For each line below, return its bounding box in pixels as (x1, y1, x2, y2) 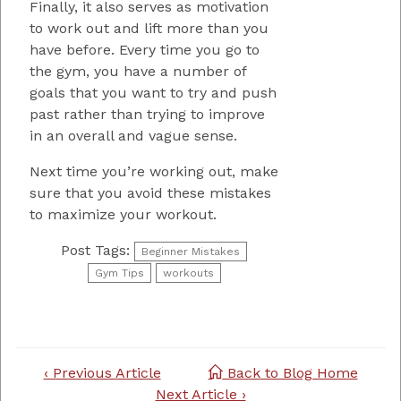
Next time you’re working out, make (30, 162, 278, 180)
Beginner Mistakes (141, 244, 241, 258)
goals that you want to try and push (30, 83, 277, 101)
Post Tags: (61, 241, 131, 259)
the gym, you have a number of (30, 62, 246, 80)
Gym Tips (94, 266, 144, 279)
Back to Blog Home (222, 363, 358, 381)
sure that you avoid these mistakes (30, 183, 271, 201)
